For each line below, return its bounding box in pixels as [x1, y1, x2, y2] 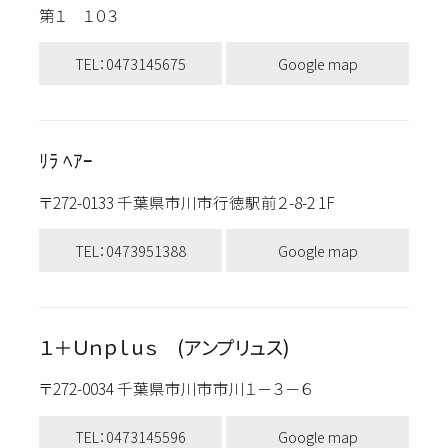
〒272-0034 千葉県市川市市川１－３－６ [38, 377, 332, 400]
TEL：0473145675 [74, 52, 186, 74]
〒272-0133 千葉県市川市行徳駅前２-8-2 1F [38, 190, 354, 213]
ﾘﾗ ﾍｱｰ [38, 146, 93, 175]
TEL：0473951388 [74, 239, 186, 261]
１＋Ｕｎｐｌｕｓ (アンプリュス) [38, 332, 290, 361]
